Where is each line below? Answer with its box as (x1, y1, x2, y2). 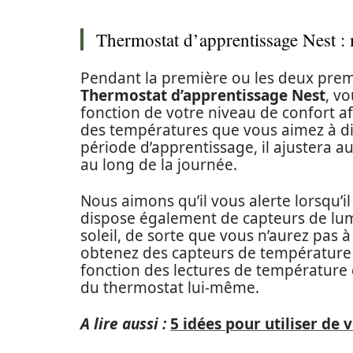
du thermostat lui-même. (80, 277, 259, 298)
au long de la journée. (80, 154, 237, 175)
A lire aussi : (80, 314, 166, 334)
